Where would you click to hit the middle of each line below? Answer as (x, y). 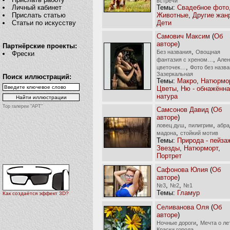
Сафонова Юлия (182, 169)
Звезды (168, 148)
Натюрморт (201, 148)
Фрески (23, 54)
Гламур (188, 193)
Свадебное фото (203, 7)
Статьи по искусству (44, 23)
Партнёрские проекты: (40, 46)
